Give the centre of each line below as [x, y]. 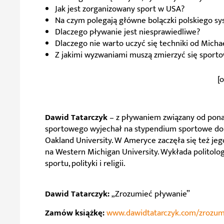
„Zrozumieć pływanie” [150, 194]
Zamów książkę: [76, 213]
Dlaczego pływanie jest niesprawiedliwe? [127, 32]
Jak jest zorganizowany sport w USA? [120, 9]
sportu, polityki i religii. [85, 163]
